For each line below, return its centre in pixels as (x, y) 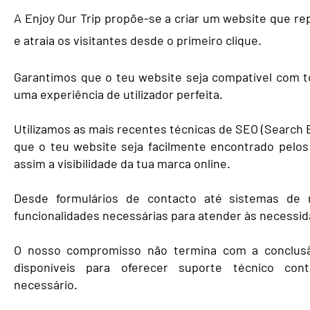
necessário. (46, 284)
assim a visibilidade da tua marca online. (122, 163)
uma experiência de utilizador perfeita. (118, 94)
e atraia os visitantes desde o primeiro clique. (138, 40)
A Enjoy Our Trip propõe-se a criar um (119, 18)
